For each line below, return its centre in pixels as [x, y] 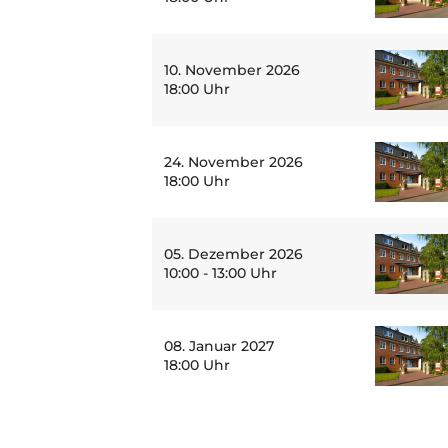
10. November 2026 [232, 70]
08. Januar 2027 [219, 346]
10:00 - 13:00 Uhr [220, 273]
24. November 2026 [233, 162]
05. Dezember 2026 [233, 254]
